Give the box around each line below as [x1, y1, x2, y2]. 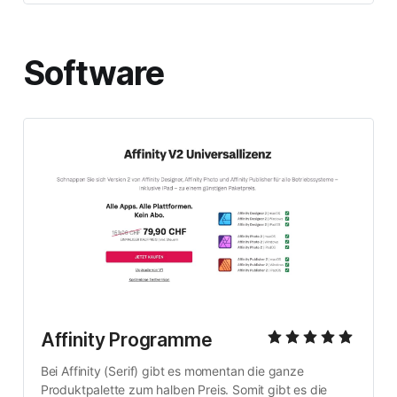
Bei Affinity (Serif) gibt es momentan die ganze [40, 362, 304, 378]
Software [22, 53, 165, 94]
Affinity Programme [40, 328, 213, 351]
